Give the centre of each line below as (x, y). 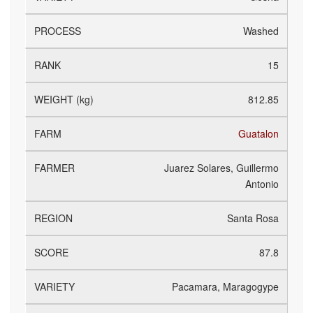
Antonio (262, 184)
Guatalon (259, 133)
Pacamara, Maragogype (225, 286)
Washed (261, 31)
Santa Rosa (253, 218)
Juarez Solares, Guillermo (221, 168)
